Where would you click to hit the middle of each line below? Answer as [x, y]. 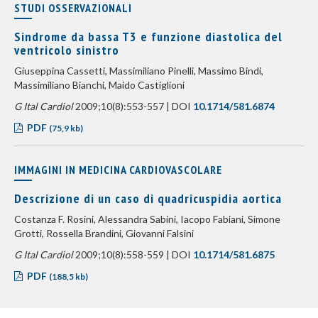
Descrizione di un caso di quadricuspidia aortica [148, 198]
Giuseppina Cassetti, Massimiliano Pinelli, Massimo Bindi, [139, 71]
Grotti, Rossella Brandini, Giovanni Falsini [104, 233]
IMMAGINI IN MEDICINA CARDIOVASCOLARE [118, 170]
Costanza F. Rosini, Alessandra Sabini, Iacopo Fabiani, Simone [147, 219]
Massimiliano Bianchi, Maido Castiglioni [99, 85]
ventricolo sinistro [67, 50]
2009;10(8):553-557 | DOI [133, 106]
